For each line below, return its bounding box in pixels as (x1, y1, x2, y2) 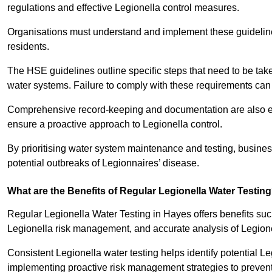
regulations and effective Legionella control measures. (7, 2, 239, 13)
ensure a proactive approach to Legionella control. (7, 119, 225, 130)
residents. (7, 41, 49, 52)
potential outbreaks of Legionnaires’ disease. (7, 158, 199, 169)
